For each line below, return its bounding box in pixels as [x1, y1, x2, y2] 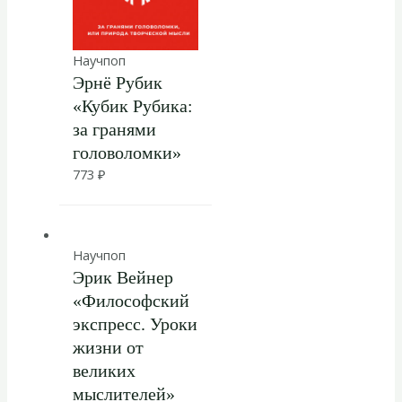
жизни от [72, 337, 144, 358]
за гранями [72, 118, 156, 139]
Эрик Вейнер [72, 267, 173, 288]
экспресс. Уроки [72, 314, 197, 335]
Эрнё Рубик [72, 72, 162, 92]
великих [72, 361, 135, 381]
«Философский [72, 291, 189, 311]
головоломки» [72, 142, 181, 162]
